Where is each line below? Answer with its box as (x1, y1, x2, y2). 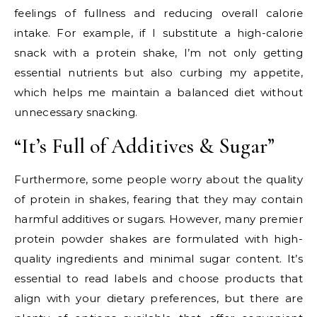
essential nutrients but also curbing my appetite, (14, 65, 303, 79)
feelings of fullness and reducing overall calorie (14, 6, 303, 20)
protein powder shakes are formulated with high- (14, 231, 303, 246)
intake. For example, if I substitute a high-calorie (14, 25, 303, 40)
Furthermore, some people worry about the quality (14, 172, 303, 186)
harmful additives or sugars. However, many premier (14, 212, 303, 226)
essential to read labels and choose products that (14, 271, 303, 285)
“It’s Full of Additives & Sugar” (14, 132, 275, 159)
